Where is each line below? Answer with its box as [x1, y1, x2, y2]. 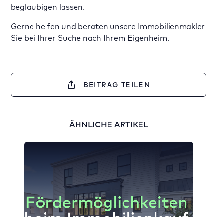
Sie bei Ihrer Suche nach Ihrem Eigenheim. [11, 33, 170, 43]
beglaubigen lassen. [11, 2, 85, 12]
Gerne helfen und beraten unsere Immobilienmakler [11, 21, 205, 31]
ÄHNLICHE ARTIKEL [69, 120, 148, 129]
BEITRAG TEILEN [83, 80, 151, 89]
